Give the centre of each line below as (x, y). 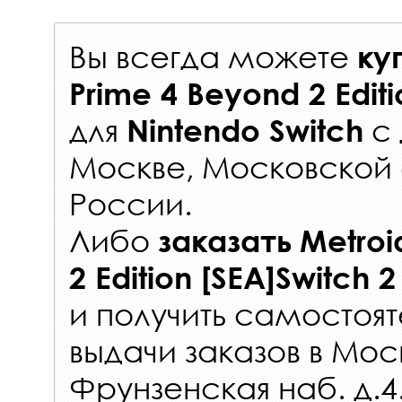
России (127, 204)
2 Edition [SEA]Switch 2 (232, 278)
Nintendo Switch (245, 131)
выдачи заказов (185, 351)
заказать (225, 241)
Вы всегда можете (213, 57)
